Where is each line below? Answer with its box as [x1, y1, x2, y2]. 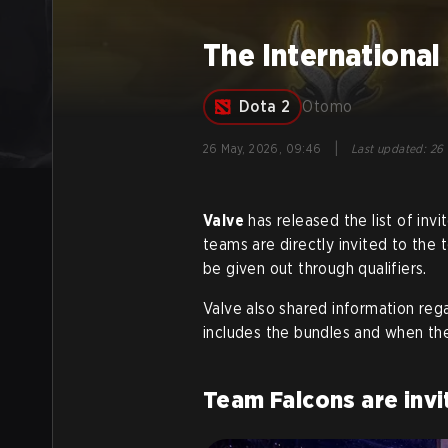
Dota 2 [239, 97, 291, 116]
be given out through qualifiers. [203, 259, 427, 278]
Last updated [351, 141, 423, 156]
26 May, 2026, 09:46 [203, 141, 322, 156]
